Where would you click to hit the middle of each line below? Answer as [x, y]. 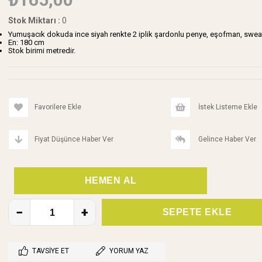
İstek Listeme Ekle [227, 107]
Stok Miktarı [32, 20]
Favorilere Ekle [58, 107]
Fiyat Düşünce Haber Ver [74, 139]
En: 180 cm [26, 42]
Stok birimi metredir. [42, 51]
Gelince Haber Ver [226, 139]
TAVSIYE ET [51, 251]
